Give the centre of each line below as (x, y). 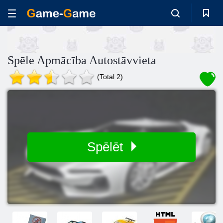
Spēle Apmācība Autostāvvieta (82, 60)
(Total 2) (110, 77)
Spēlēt (107, 147)
